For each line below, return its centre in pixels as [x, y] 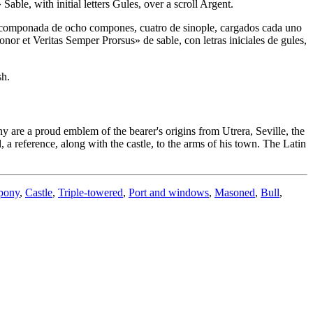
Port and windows [169, 193]
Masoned [235, 193]
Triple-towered [90, 193]
